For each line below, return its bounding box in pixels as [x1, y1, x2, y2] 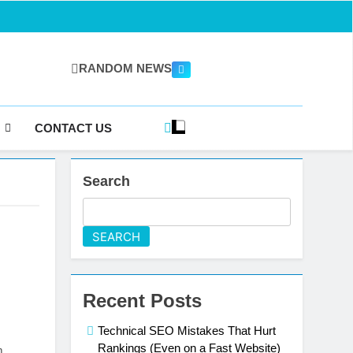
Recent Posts [83, 290, 203, 311]
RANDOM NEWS [79, 61, 172, 75]
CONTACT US [34, 121, 112, 135]
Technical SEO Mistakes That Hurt [98, 324, 277, 337]
